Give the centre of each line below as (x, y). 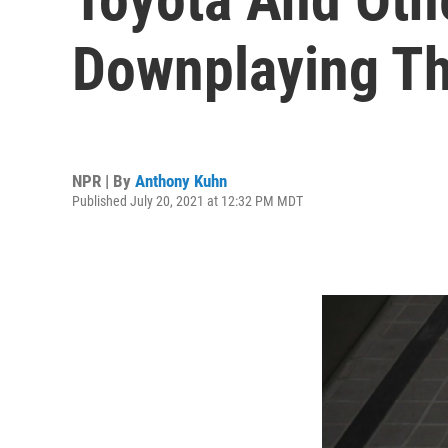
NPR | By (103, 180)
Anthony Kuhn (181, 180)
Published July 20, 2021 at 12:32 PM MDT (187, 200)
